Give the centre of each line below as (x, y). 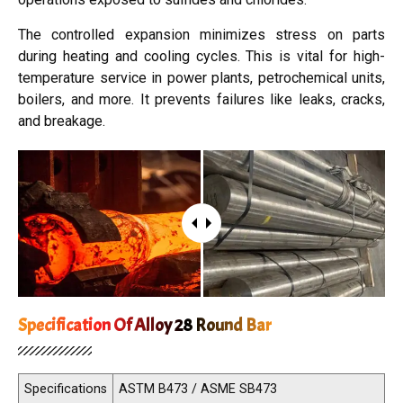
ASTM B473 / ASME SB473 (198, 389)
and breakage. (62, 121)
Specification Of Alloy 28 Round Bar (145, 325)
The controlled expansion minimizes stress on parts (201, 34)
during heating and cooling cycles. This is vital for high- (201, 56)
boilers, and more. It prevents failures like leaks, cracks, (201, 99)
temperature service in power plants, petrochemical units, (201, 77)
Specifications (66, 389)
